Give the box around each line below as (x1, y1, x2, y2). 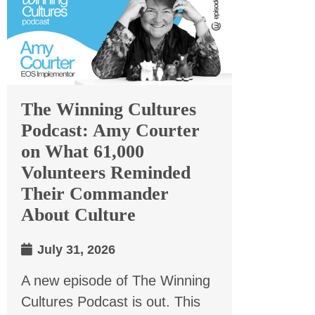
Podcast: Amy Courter (21, 120, 200, 141)
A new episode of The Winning (21, 272, 210, 288)
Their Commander (21, 183, 169, 204)
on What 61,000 (21, 141, 144, 162)
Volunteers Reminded (21, 162, 191, 183)
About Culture (21, 204, 136, 225)
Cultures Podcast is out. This (21, 293, 200, 309)
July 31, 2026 (34, 242, 115, 257)
